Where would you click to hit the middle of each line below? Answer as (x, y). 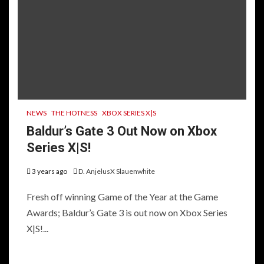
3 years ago (49, 171)
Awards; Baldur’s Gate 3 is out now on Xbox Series (127, 212)
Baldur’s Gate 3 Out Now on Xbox (122, 131)
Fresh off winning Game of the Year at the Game (122, 196)
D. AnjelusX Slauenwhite (117, 171)
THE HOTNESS (74, 113)
